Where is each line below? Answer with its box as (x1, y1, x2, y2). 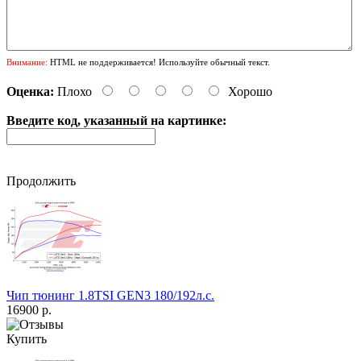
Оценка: (6, 84, 54, 98)
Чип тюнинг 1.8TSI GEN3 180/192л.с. (6, 288, 214, 302)
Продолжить (6, 173, 76, 188)
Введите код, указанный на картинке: (6, 113, 226, 127)
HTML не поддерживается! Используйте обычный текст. (48, 56, 270, 67)
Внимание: (6, 56, 48, 67)
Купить (6, 331, 47, 346)
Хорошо (228, 84, 272, 98)
